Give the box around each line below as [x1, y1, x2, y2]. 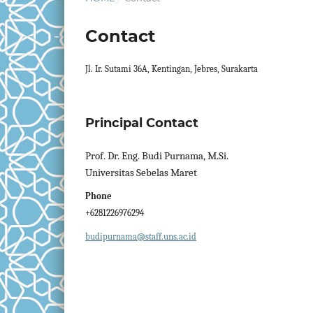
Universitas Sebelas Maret [85, 166, 197, 180]
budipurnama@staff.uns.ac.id [85, 231, 196, 242]
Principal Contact [85, 115, 198, 131]
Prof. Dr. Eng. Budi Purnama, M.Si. [85, 150, 228, 163]
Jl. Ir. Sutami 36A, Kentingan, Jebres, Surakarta [85, 64, 258, 75]
